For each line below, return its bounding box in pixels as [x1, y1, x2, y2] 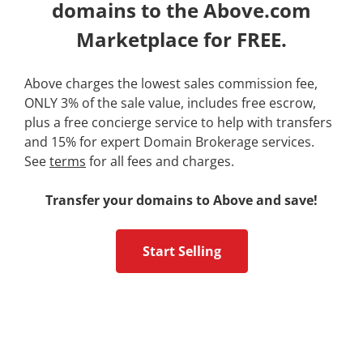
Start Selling [142, 241, 221, 260]
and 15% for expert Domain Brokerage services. [24, 132, 314, 151]
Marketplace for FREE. [76, 25, 287, 53]
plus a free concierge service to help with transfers [24, 113, 332, 131]
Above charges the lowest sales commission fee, [24, 74, 318, 92]
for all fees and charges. [86, 152, 234, 170]
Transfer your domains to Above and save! [45, 190, 318, 209]
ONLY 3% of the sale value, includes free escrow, [24, 93, 316, 112]
